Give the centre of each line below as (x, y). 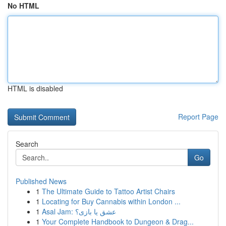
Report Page (198, 117)
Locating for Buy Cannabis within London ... (111, 201)
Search (27, 144)
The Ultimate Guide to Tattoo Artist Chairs (108, 191)
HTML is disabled (35, 88)
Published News (41, 181)
